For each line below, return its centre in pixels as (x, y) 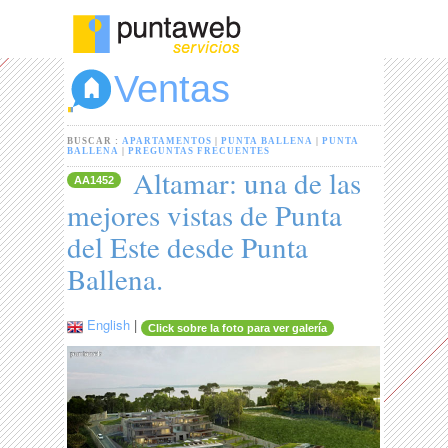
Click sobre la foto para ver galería (238, 328)
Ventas (172, 89)
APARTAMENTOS (167, 141)
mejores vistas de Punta (205, 215)
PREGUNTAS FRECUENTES (199, 151)
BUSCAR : (95, 141)
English (109, 325)
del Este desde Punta (188, 247)
